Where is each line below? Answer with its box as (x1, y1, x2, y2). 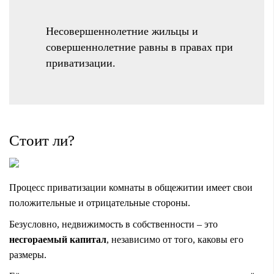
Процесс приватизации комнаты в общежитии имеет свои (9, 182, 253, 193)
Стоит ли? (9, 131, 75, 149)
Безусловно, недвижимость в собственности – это (9, 218, 218, 229)
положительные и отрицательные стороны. (9, 197, 190, 208)
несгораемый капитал (9, 234, 106, 245)
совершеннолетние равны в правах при (46, 40, 233, 53)
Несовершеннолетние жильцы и (46, 24, 198, 37)
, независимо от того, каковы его (106, 234, 243, 245)
